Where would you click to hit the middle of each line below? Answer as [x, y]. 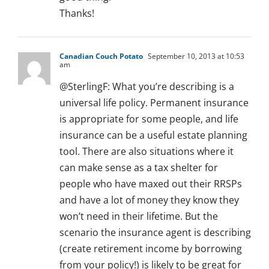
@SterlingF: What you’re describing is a [147, 87]
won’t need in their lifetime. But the [139, 216]
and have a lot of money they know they [149, 200]
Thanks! [77, 14]
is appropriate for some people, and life [149, 119]
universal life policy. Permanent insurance [154, 103]
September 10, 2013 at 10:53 [195, 56]
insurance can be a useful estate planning [153, 135]
